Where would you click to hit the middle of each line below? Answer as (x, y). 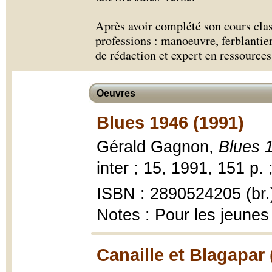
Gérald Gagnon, (158, 147)
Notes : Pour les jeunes (183, 215)
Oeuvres (116, 93)
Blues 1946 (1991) (170, 122)
